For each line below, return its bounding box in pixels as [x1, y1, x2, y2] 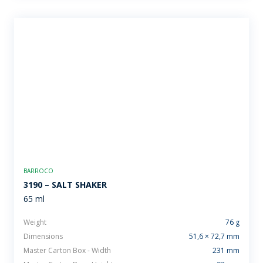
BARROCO [23, 167, 53, 175]
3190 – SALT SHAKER [23, 179, 107, 190]
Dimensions [23, 231, 63, 241]
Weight [23, 217, 46, 227]
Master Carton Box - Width [23, 245, 111, 255]
